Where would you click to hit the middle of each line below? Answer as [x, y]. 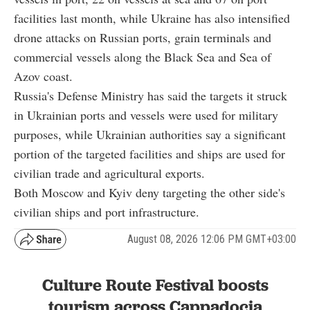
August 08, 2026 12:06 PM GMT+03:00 [212, 239]
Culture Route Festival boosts [155, 284]
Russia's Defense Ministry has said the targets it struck [151, 95]
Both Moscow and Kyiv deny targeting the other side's [149, 192]
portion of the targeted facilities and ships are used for [149, 153]
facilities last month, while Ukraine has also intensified [152, 18]
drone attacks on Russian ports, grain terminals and [143, 37]
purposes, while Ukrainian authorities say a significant [150, 134]
